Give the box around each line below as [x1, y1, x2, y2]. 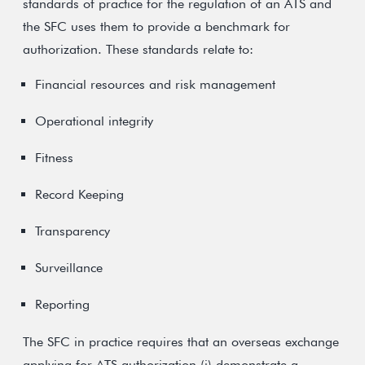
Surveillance [35, 260, 103, 275]
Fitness [35, 150, 73, 165]
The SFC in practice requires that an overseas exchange [23, 334, 339, 350]
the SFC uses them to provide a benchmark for [23, 19, 290, 34]
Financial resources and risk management [35, 77, 275, 92]
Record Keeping [35, 187, 124, 202]
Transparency [35, 223, 110, 239]
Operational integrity [35, 113, 153, 129]
